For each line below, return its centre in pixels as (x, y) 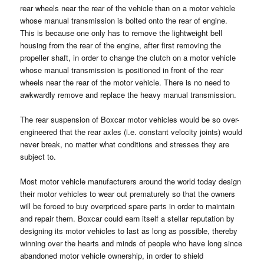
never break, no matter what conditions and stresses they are (125, 144)
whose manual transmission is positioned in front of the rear (122, 70)
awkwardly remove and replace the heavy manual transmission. (128, 95)
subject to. (38, 157)
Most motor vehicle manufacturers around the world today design (131, 181)
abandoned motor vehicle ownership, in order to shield (112, 256)
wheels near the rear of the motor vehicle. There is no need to (125, 82)
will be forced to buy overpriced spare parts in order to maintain (128, 206)
